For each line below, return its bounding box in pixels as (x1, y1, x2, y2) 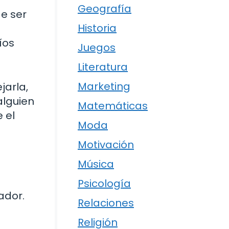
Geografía (78, 1, 131, 16)
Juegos (78, 40, 116, 55)
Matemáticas (78, 98, 148, 113)
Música (78, 156, 114, 171)
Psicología (78, 176, 131, 191)
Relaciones (78, 195, 134, 210)
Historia (78, 20, 117, 35)
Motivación (78, 137, 134, 152)
